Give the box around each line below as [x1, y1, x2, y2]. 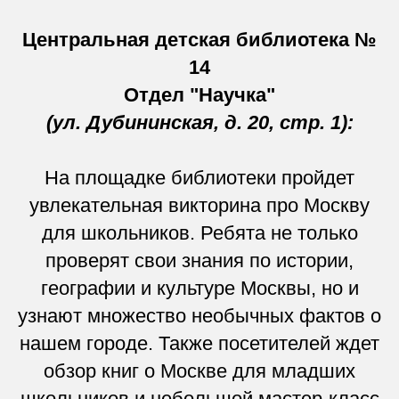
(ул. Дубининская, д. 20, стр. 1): [45, 110, 354, 134]
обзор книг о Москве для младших [44, 359, 355, 382]
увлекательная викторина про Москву [29, 193, 370, 216]
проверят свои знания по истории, [45, 248, 354, 272]
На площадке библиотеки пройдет [45, 166, 354, 189]
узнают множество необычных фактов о [18, 304, 381, 327]
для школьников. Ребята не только [41, 221, 358, 244]
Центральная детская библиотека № [22, 28, 377, 51]
